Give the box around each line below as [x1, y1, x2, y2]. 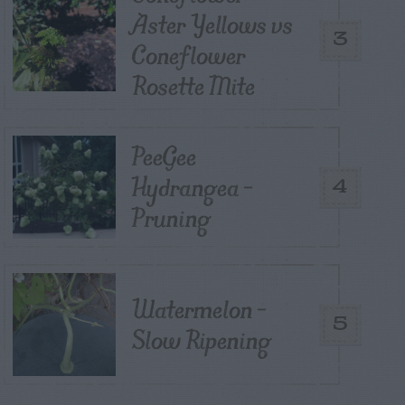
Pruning [132, 196, 210, 240]
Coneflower [132, 33, 246, 77]
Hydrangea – [132, 165, 253, 209]
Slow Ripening [132, 318, 270, 362]
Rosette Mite [132, 64, 255, 108]
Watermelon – [132, 287, 267, 331]
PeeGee [132, 135, 196, 178]
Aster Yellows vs [132, 3, 293, 46]
